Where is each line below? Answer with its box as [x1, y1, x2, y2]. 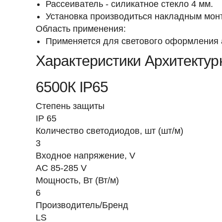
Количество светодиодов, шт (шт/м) [36, 126, 183, 136]
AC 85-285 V [36, 163, 87, 173]
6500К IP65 [36, 79, 108, 95]
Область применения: [36, 24, 126, 34]
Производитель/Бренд [36, 200, 128, 210]
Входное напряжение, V [36, 151, 135, 161]
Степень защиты [36, 101, 105, 111]
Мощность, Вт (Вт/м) [36, 175, 119, 185]
